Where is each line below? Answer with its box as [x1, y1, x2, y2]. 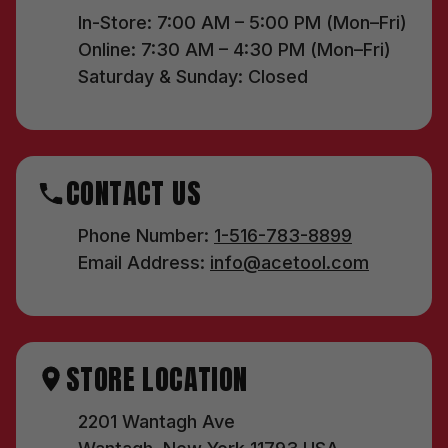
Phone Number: [78, 224, 214, 246]
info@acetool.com [210, 251, 369, 273]
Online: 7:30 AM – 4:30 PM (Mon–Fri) [78, 38, 391, 60]
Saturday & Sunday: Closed [78, 65, 308, 87]
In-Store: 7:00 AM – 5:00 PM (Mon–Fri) [78, 11, 407, 33]
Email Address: [78, 251, 210, 273]
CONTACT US [66, 171, 201, 214]
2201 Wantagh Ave [78, 410, 235, 432]
